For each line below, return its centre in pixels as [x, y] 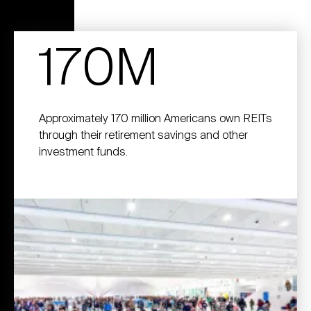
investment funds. [83, 152]
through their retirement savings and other [143, 135]
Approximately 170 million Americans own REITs [155, 119]
